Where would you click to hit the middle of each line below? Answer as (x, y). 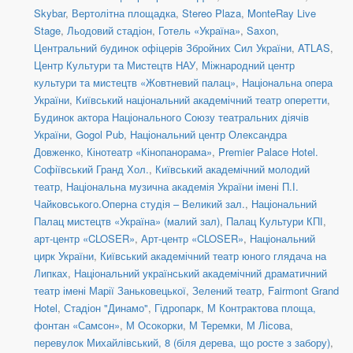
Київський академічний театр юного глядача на (213, 256)
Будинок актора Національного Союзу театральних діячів (171, 117)
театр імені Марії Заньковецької (110, 291)
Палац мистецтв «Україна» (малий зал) (127, 221)
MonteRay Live (282, 13)
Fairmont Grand (303, 291)
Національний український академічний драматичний (201, 273)
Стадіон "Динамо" (106, 308)
